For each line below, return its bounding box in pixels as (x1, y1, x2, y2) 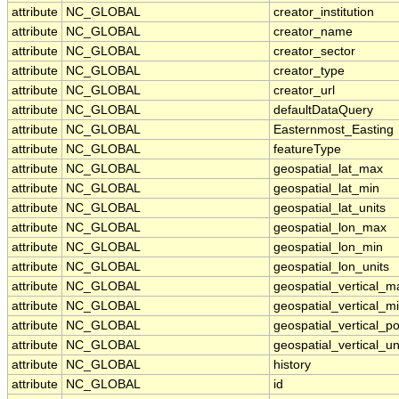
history (273, 358, 311, 372)
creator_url (273, 84, 335, 98)
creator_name (273, 25, 353, 39)
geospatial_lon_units (273, 260, 389, 274)
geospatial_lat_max (273, 162, 383, 176)
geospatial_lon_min (273, 240, 383, 255)
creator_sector (273, 45, 355, 59)
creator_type (273, 64, 345, 78)
